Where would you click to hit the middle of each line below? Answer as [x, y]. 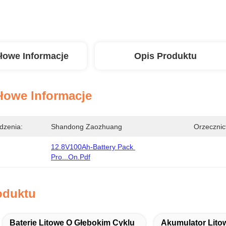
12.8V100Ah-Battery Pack [92, 147]
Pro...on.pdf [71, 157]
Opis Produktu [165, 56]
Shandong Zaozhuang [87, 127]
